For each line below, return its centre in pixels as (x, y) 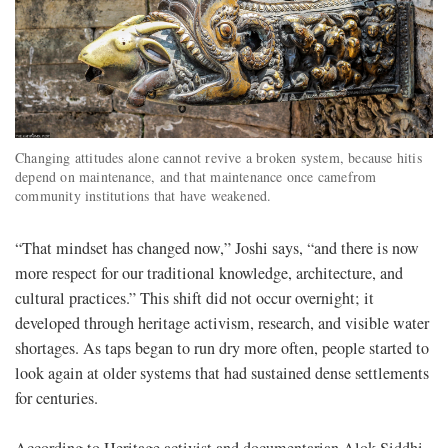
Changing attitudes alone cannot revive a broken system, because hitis (218, 158)
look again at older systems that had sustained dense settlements (222, 373)
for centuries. (56, 398)
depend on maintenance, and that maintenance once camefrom (196, 177)
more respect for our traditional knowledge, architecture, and (209, 273)
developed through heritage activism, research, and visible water (222, 323)
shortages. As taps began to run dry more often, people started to (222, 348)
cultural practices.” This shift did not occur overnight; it (194, 298)
